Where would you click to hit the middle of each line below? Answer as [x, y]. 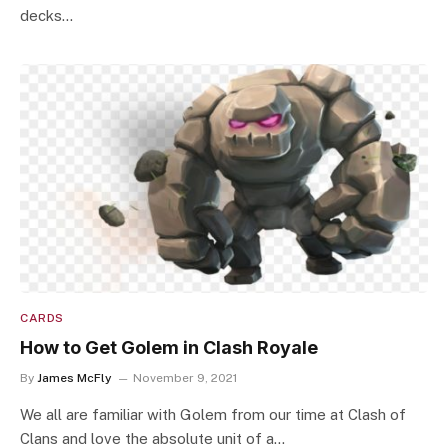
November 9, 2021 [185, 378]
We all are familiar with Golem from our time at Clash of [213, 414]
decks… [46, 15]
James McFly [74, 378]
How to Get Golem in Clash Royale [169, 347]
